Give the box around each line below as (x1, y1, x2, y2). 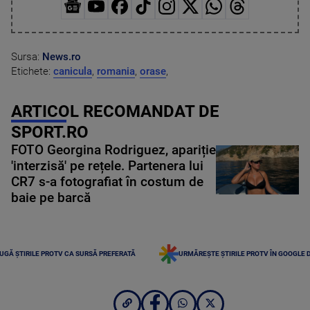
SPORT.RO (11, 122, 89, 142)
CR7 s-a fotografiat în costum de (11, 174, 203, 190)
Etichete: (11, 64, 53, 77)
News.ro (42, 50, 81, 63)
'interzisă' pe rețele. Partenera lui (11, 158, 203, 174)
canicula (53, 64, 92, 77)
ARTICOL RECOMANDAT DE (11, 101, 219, 121)
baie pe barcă (11, 190, 91, 206)
